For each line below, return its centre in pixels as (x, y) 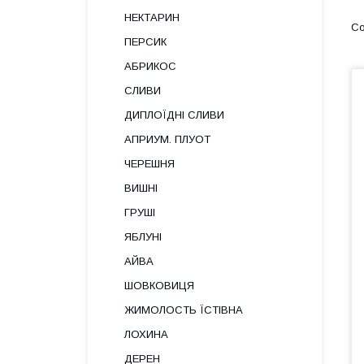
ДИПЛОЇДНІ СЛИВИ (174, 115)
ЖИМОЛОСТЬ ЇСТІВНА (184, 310)
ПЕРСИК (145, 42)
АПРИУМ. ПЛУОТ (167, 139)
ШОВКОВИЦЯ (159, 286)
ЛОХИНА (146, 334)
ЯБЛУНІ (143, 237)
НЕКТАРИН (152, 17)
